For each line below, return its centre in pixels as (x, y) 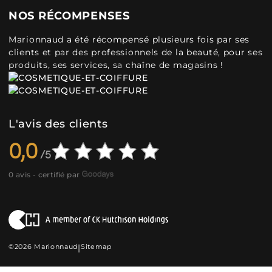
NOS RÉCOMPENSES (69, 16)
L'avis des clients (58, 124)
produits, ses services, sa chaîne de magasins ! (116, 65)
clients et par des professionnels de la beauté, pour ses (136, 52)
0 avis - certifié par (44, 175)
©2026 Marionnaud (43, 246)
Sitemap (96, 246)
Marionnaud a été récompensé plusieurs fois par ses (129, 39)
